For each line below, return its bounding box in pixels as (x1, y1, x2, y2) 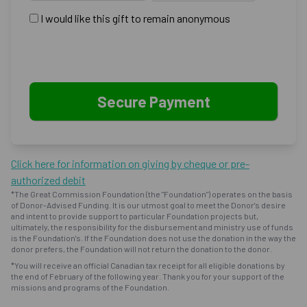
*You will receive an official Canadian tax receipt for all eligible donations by (11, 260, 285, 270)
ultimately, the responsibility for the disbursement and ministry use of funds (11, 221, 293, 232)
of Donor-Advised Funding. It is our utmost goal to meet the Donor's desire (11, 199, 286, 210)
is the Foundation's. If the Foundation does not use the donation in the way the (11, 232, 296, 243)
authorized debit (11, 173, 86, 186)
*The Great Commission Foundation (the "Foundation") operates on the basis (11, 188, 293, 199)
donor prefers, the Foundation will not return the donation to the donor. (11, 243, 272, 254)
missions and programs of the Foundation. (11, 282, 169, 292)
